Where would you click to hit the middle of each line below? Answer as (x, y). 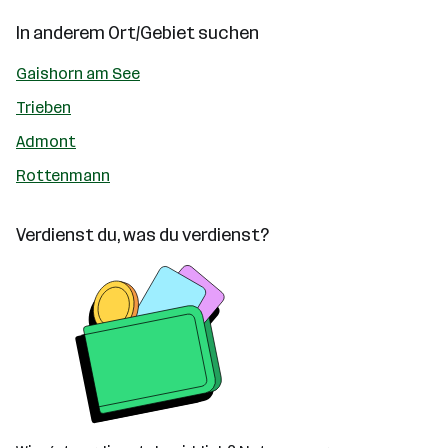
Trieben (43, 107)
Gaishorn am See (78, 73)
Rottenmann (63, 175)
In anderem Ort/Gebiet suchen (137, 33)
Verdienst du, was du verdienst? (142, 235)
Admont (46, 141)
